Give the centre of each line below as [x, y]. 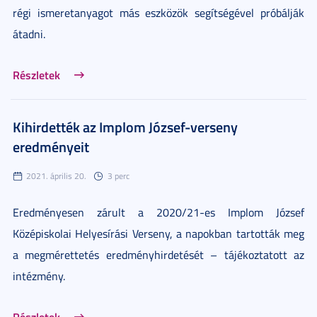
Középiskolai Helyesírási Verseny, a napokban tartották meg [158, 233]
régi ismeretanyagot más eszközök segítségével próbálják [158, 12]
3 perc [119, 175]
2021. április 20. [56, 175]
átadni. [29, 34]
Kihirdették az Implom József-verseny [125, 126]
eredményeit [51, 146]
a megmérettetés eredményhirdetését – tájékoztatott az [158, 254]
